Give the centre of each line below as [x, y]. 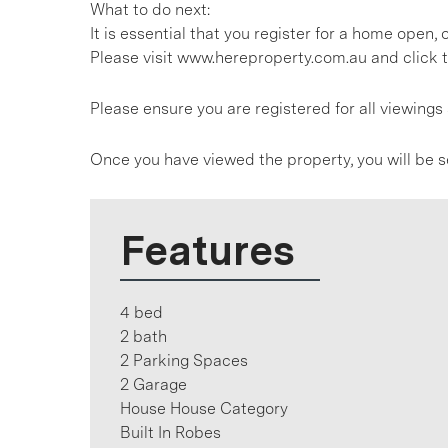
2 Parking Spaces [184, 360]
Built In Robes [170, 432]
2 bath [143, 336]
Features [207, 250]
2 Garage [153, 384]
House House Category [204, 408]
